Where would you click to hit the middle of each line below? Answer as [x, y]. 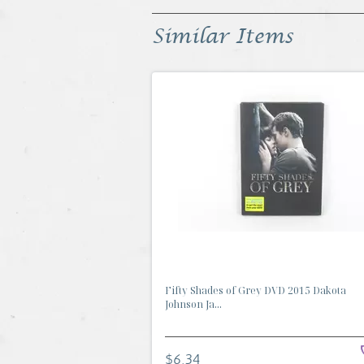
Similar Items [223, 37]
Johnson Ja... [193, 304]
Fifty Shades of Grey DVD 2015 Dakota [256, 290]
